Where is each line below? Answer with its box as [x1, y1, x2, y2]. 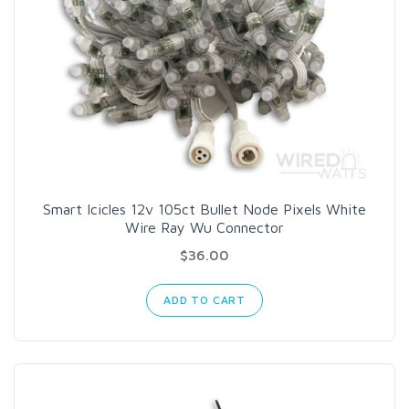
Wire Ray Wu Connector [125, 219, 284, 236]
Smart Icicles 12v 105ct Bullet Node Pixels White [43, 201, 366, 218]
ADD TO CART [163, 293, 246, 308]
